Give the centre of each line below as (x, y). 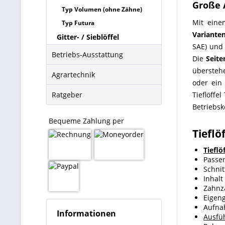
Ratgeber (67, 95)
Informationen (86, 213)
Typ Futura (78, 23)
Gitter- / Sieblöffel (88, 37)
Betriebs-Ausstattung (87, 54)
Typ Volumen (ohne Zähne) (102, 9)
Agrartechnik (73, 75)
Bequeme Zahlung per (86, 121)
